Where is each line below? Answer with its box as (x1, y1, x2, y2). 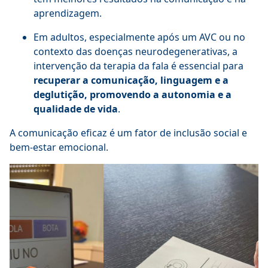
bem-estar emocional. (10, 141, 108, 154)
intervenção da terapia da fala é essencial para (33, 59, 243, 72)
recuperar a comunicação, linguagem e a (33, 74, 229, 87)
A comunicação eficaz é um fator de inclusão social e (10, 126, 247, 139)
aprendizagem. (33, 7, 102, 20)
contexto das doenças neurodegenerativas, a (33, 45, 237, 58)
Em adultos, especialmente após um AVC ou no (33, 31, 245, 44)
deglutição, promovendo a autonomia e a (33, 88, 232, 101)
